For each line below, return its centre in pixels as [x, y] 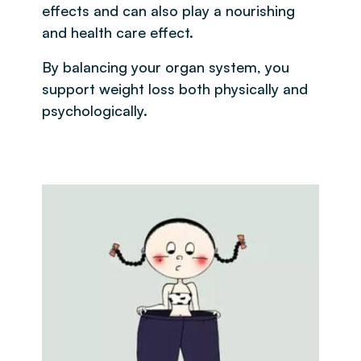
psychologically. [95, 110]
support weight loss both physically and [175, 89]
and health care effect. [118, 32]
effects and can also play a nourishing [168, 10]
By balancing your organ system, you [166, 67]
